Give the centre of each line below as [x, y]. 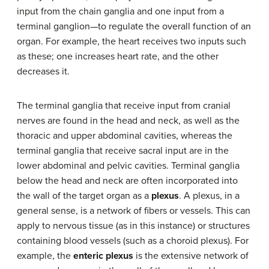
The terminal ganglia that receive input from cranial [124, 105]
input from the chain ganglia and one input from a [120, 11]
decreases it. [43, 71]
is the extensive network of [191, 255]
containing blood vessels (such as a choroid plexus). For [133, 240]
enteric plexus [103, 255]
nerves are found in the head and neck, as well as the [128, 120]
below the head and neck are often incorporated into [127, 180]
